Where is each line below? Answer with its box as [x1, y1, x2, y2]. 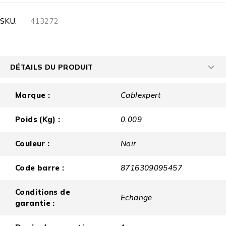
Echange [121, 193, 152, 203]
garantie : [15, 198, 55, 208]
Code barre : [15, 163, 65, 173]
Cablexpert [121, 90, 161, 100]
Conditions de [15, 187, 70, 197]
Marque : [15, 90, 50, 100]
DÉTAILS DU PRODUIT [10, 63, 93, 72]
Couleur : [15, 139, 50, 149]
